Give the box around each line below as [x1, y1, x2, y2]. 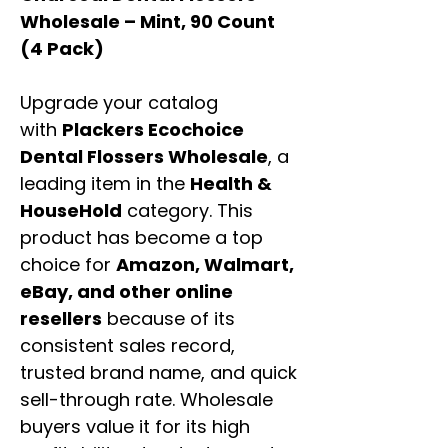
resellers [20, 306, 102, 332]
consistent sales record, [20, 333, 235, 359]
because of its [102, 306, 235, 332]
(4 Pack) [20, 36, 104, 62]
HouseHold [20, 198, 122, 224]
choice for [20, 252, 116, 278]
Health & [190, 171, 272, 197]
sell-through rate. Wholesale [20, 387, 273, 413]
